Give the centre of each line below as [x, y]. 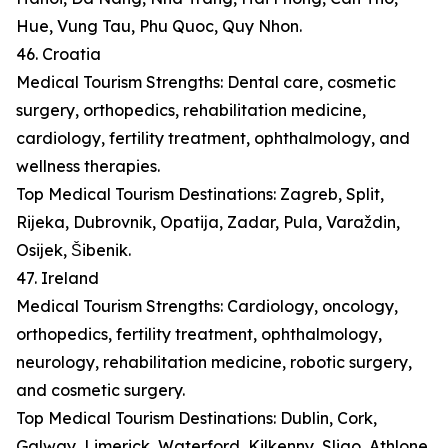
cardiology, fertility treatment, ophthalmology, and [213, 138]
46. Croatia [58, 54]
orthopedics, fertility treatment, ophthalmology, [199, 334]
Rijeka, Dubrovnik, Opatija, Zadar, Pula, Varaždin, [208, 222]
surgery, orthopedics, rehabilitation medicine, [191, 110]
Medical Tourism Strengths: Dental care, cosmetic [206, 82]
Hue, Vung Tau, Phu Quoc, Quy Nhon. [159, 26]
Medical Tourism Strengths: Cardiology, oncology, [207, 306]
